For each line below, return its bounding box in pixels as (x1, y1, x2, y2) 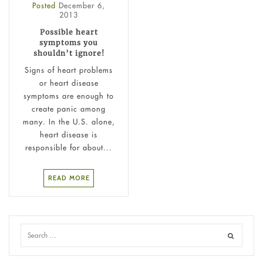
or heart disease (39, 77, 99, 87)
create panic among (32, 103, 106, 113)
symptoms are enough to (23, 90, 114, 100)
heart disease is (40, 129, 97, 139)
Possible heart (39, 28, 98, 37)
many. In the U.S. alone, (22, 116, 115, 126)
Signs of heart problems (25, 65, 113, 75)
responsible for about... (25, 142, 112, 152)
